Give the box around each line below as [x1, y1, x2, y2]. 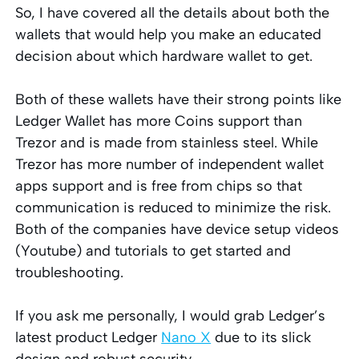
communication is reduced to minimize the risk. [15, 198, 332, 216]
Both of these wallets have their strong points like [15, 90, 342, 108]
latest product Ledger [15, 328, 162, 346]
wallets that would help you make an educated [15, 25, 322, 43]
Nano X [161, 328, 212, 346]
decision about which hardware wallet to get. [15, 46, 313, 65]
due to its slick [211, 328, 312, 346]
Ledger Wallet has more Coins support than [15, 111, 303, 130]
